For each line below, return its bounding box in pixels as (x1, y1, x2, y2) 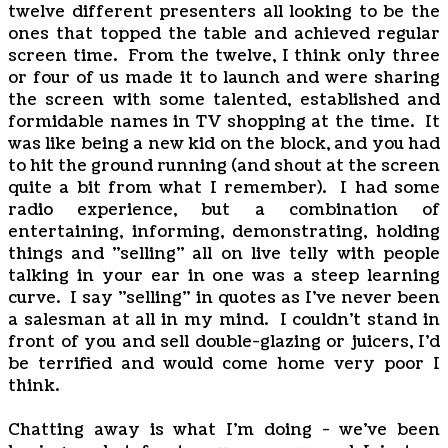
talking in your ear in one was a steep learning (8, 265, 440, 287)
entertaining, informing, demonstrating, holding (8, 221, 440, 243)
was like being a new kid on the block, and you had (8, 133, 440, 155)
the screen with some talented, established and (8, 89, 440, 111)
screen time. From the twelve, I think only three (8, 45, 440, 67)
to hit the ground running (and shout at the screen (8, 155, 440, 177)
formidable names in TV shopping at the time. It (8, 111, 440, 133)
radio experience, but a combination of (8, 199, 440, 221)
